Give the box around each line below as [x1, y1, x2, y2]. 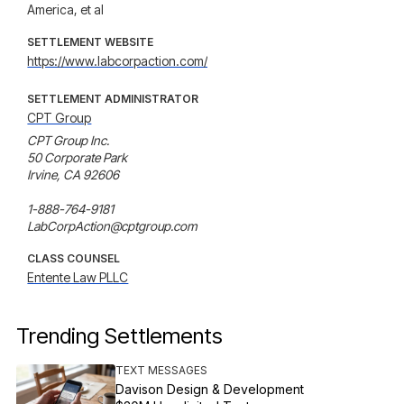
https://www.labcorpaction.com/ [27, 53, 208, 69]
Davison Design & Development [115, 381, 305, 397]
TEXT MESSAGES [115, 363, 208, 377]
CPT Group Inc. [27, 133, 110, 148]
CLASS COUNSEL [27, 252, 121, 265]
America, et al [27, 2, 105, 17]
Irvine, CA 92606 [27, 167, 120, 182]
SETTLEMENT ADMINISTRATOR [27, 92, 199, 106]
